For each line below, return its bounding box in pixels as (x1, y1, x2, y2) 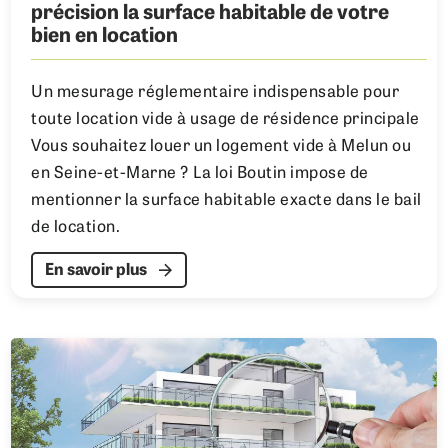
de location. (31, 219, 121, 236)
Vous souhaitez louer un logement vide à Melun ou (31, 138, 412, 155)
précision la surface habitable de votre (31, 3, 390, 24)
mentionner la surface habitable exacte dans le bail (31, 192, 422, 209)
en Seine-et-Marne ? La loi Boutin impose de (31, 165, 369, 182)
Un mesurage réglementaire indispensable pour (31, 84, 400, 101)
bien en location (31, 26, 179, 47)
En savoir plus (45, 262, 148, 279)
